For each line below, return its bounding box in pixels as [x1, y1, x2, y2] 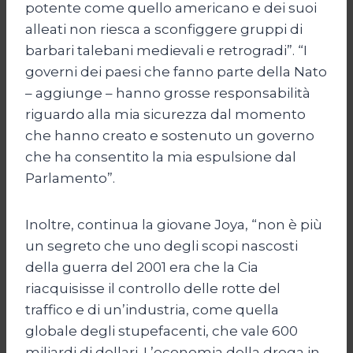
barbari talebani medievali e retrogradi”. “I [25, 42, 307, 58]
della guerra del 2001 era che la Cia [25, 258, 258, 275]
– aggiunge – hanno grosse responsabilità [25, 84, 310, 101]
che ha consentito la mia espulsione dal [25, 148, 296, 165]
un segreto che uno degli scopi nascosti [25, 237, 298, 254]
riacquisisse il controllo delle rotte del [25, 280, 281, 296]
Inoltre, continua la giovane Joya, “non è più [25, 216, 322, 232]
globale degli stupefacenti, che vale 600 [25, 322, 298, 339]
